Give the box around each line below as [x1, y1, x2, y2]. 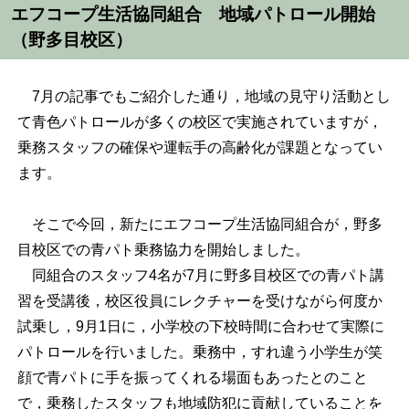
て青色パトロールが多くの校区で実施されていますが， [16, 113, 383, 130]
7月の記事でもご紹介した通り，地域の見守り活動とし [16, 88, 391, 104]
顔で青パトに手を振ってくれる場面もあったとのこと [16, 369, 368, 385]
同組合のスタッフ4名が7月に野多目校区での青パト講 [16, 267, 384, 283]
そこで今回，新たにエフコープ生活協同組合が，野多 [16, 215, 383, 232]
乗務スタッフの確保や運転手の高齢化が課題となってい [16, 139, 383, 155]
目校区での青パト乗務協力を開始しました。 [16, 241, 309, 257]
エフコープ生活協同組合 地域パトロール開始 [11, 5, 376, 25]
